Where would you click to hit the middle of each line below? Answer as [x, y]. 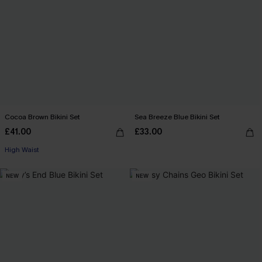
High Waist [22, 149]
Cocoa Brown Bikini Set [42, 117]
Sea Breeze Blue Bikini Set [177, 117]
